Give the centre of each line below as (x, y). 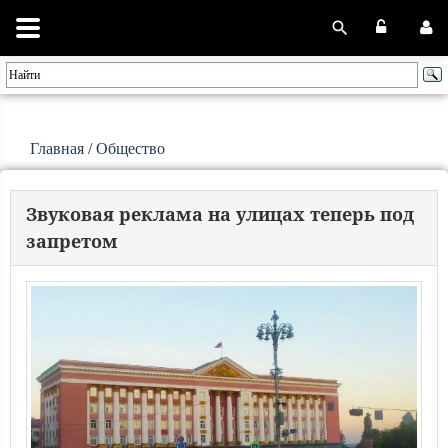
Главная (57, 148)
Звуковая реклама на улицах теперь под (220, 214)
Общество (130, 148)
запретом (72, 241)
